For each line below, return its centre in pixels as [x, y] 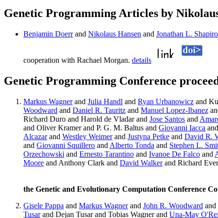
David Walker [141, 163]
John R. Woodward [173, 206]
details [142, 60]
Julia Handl [105, 102]
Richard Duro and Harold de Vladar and [86, 119]
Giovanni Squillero [66, 145]
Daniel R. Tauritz [99, 110]
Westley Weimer [87, 137]
